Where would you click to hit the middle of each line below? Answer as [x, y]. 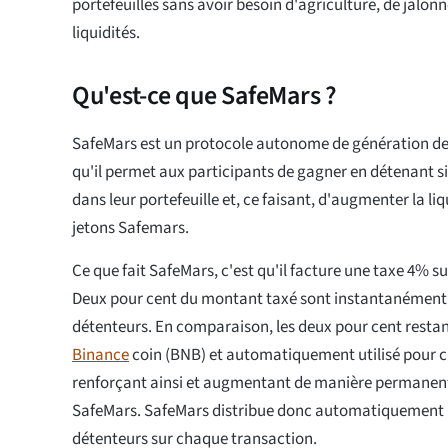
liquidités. [106, 33]
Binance [100, 355]
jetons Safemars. [130, 228]
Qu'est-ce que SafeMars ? [204, 96]
